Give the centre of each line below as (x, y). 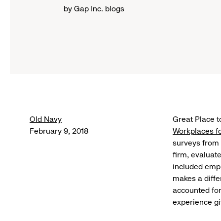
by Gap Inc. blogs (94, 9)
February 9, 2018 (59, 131)
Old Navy (46, 119)
